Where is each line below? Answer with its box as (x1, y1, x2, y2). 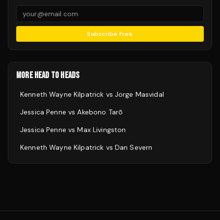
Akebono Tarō (77, 108, 123, 116)
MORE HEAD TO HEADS (16, 70, 80, 81)
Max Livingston (77, 125, 126, 134)
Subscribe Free (87, 30, 133, 38)
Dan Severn (114, 143, 153, 152)
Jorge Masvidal (114, 90, 164, 99)
